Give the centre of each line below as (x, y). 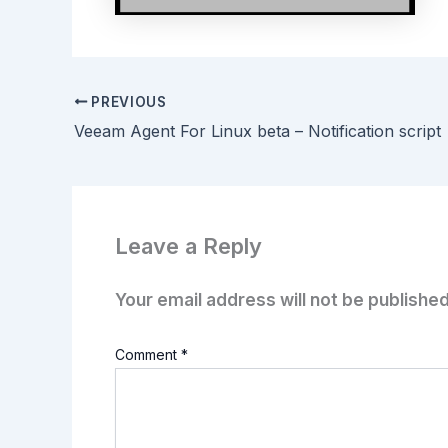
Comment (147, 354)
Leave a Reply (188, 246)
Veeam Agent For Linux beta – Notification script (257, 130)
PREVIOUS (127, 101)
